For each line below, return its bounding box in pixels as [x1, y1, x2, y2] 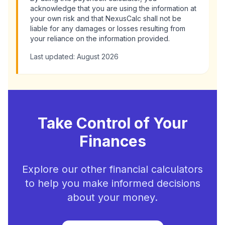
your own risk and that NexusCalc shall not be [30, 14, 181, 23]
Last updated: [30, 52, 77, 61]
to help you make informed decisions [25, 177, 200, 189]
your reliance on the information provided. [30, 34, 170, 43]
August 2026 [77, 52, 119, 61]
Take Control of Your [37, 114, 188, 132]
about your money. [67, 191, 158, 203]
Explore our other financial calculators [22, 163, 203, 175]
